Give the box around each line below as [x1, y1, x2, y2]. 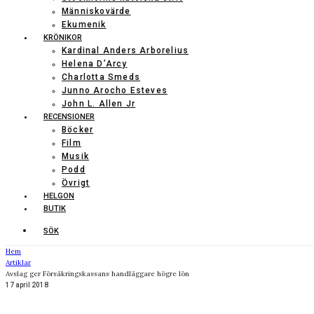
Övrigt [62, 178, 90, 188]
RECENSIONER [43, 112, 95, 121]
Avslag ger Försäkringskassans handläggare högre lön [6, 269, 189, 278]
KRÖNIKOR [43, 33, 82, 42]
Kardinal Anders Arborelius [62, 46, 189, 55]
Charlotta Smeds [62, 72, 140, 82]
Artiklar [6, 258, 31, 267]
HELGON [43, 191, 74, 200]
